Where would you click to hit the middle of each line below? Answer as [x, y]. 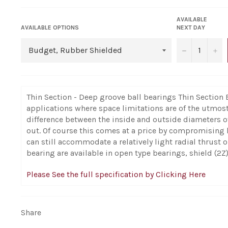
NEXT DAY [191, 27]
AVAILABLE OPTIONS [50, 27]
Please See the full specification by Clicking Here [116, 174]
